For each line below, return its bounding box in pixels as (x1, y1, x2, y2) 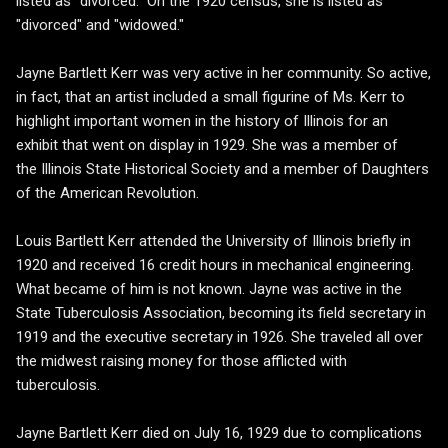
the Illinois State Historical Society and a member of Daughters (16, 160, 429, 179)
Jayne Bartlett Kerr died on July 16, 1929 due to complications (16, 424, 422, 443)
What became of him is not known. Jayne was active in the (16, 280, 402, 299)
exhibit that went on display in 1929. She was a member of (16, 136, 398, 155)
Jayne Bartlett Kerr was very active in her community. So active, (16, 64, 431, 83)
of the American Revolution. (16, 184, 199, 203)
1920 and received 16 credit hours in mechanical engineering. (16, 256, 414, 275)
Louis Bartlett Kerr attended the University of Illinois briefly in (16, 232, 411, 251)
